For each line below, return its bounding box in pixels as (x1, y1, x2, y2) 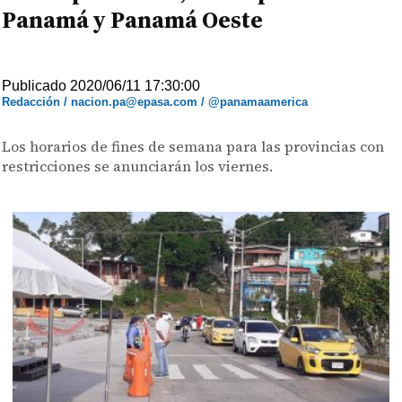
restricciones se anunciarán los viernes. (2, 156, 274, 176)
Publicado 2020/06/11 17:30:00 (2, 78, 201, 93)
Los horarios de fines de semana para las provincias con (2, 136, 385, 156)
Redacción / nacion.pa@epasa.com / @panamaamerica (2, 95, 309, 109)
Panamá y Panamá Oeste (2, 4, 264, 36)
